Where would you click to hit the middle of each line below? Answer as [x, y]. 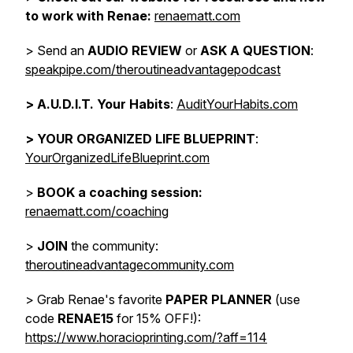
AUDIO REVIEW [135, 50]
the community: [113, 246]
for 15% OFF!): [159, 318]
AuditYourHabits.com [237, 104]
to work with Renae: [88, 16]
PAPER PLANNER [219, 299]
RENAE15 [87, 318]
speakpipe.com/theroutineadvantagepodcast [153, 69]
